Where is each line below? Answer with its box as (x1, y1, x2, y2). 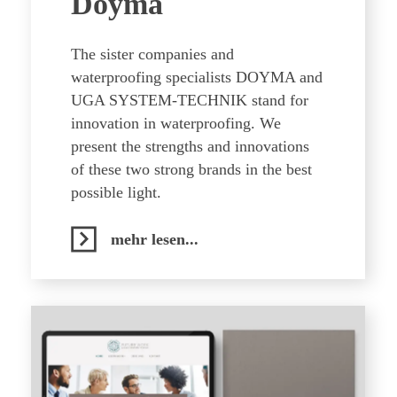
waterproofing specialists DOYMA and (71, 68, 323, 86)
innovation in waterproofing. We (71, 114, 281, 132)
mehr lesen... (111, 230, 198, 248)
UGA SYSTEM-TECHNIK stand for (71, 91, 308, 109)
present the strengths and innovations (71, 137, 309, 155)
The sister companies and (71, 45, 234, 63)
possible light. (71, 183, 161, 201)
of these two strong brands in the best (71, 160, 312, 178)
